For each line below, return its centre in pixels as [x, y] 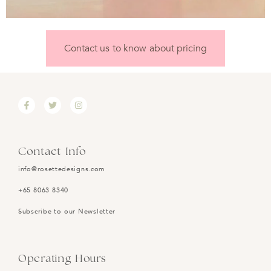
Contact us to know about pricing [135, 48]
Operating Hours [62, 259]
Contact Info [52, 152]
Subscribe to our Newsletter [67, 211]
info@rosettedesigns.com [62, 169]
